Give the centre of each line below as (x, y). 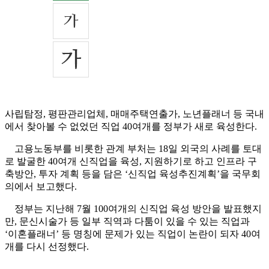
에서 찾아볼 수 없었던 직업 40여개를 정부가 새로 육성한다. (131, 127)
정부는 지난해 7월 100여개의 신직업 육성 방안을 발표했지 (133, 209)
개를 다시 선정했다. (47, 247)
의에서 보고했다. (41, 187)
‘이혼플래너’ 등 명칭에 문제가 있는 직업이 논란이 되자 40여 (133, 234)
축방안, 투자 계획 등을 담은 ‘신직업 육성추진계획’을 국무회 (133, 174)
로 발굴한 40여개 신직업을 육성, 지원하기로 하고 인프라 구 (131, 162)
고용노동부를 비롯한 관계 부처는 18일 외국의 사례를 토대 (133, 149)
